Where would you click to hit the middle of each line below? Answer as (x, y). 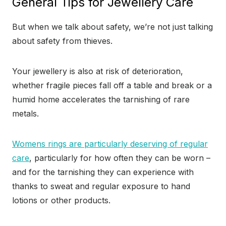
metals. (27, 114)
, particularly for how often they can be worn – (120, 158)
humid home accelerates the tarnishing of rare (101, 100)
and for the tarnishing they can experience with (103, 172)
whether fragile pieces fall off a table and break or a (112, 86)
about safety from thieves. (62, 41)
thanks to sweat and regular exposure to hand (101, 186)
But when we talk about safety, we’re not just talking (112, 27)
